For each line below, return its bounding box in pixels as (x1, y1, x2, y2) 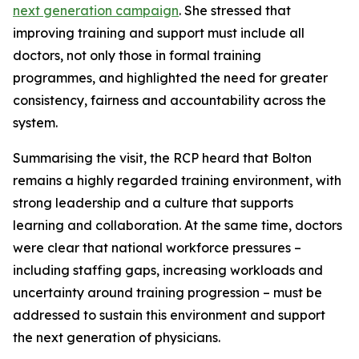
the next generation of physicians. (13, 329, 220, 345)
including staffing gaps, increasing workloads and (13, 262, 323, 278)
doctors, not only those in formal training (13, 47, 261, 63)
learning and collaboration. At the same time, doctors (13, 217, 342, 233)
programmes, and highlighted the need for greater (13, 70, 328, 86)
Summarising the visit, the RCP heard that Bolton (13, 150, 312, 166)
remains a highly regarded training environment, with (13, 172, 341, 188)
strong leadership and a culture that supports (13, 195, 293, 211)
